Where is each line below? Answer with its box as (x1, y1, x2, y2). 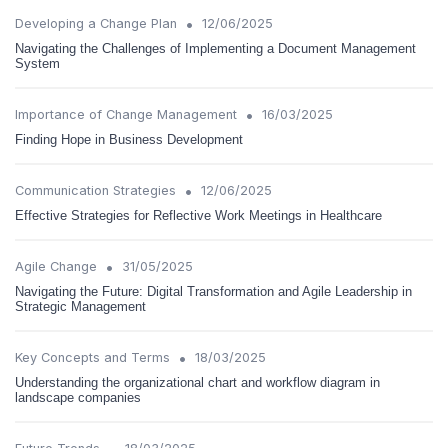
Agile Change (15, 259, 97, 274)
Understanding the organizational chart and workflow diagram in (15, 375, 380, 390)
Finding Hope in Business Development (15, 132, 243, 147)
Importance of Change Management (15, 107, 237, 122)
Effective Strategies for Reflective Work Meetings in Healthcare (15, 208, 382, 223)
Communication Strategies (15, 183, 176, 198)
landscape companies (15, 390, 141, 405)
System (15, 56, 60, 71)
